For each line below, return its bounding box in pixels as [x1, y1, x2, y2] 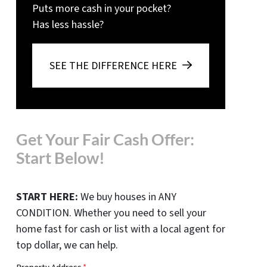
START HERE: [15, 190, 78, 205]
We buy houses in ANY [77, 190, 176, 205]
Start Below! [15, 148, 105, 168]
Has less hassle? [32, 17, 104, 33]
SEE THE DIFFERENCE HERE [49, 58, 177, 73]
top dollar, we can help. [15, 238, 118, 253]
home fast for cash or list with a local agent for [15, 222, 225, 237]
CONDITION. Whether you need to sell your [15, 206, 206, 221]
